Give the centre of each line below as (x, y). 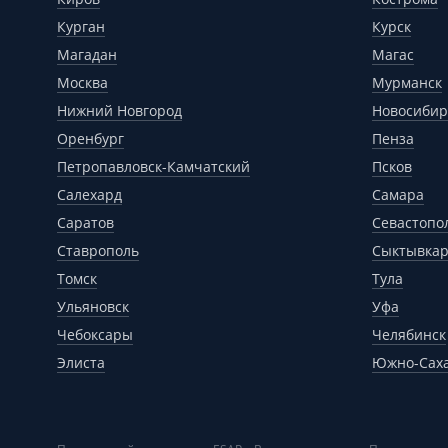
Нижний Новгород (119, 110)
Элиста (81, 362)
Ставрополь (98, 250)
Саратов (85, 222)
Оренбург (90, 138)
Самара (398, 194)
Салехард (89, 194)
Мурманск (407, 82)
